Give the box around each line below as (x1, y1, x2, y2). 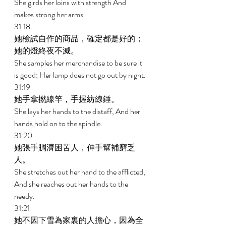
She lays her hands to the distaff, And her (14, 105, 142, 117)
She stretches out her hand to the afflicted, (14, 166, 147, 178)
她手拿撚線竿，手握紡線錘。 (14, 93, 121, 105)
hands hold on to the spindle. (14, 118, 104, 129)
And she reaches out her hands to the (14, 178, 130, 190)
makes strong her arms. (14, 9, 87, 20)
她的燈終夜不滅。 (14, 45, 80, 56)
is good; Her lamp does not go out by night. (14, 69, 147, 81)
